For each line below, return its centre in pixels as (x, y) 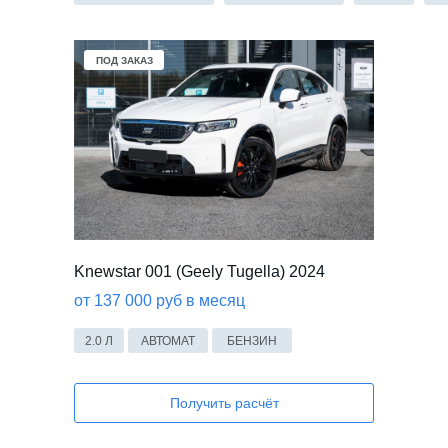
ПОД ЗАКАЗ (124, 60)
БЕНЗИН (252, 340)
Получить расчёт (224, 402)
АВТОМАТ (168, 340)
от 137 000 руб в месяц (159, 300)
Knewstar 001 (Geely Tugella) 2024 (199, 271)
